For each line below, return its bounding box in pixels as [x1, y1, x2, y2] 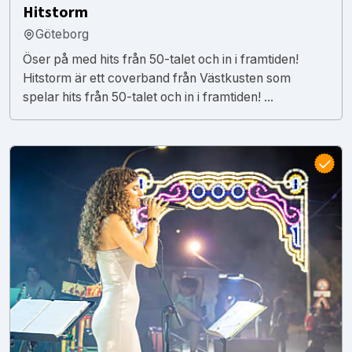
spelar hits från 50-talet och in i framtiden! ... [23, 89, 273, 104]
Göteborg [35, 26, 89, 42]
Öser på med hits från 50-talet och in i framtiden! [23, 51, 299, 67]
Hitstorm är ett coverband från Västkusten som [23, 70, 291, 86]
